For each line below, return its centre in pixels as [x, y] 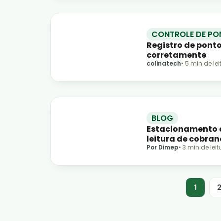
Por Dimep [163, 147]
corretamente [176, 55]
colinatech [164, 63]
